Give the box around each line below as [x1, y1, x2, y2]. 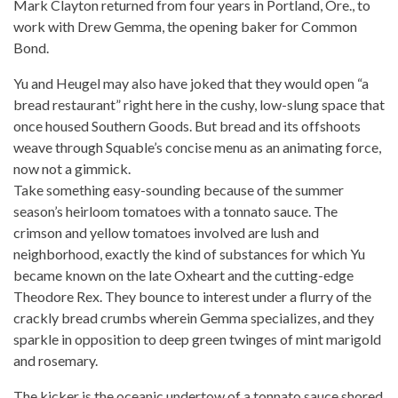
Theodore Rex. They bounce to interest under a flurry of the [13, 288, 371, 305]
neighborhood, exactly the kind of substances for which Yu [13, 245, 365, 262]
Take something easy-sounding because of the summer [13, 181, 344, 198]
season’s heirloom [13, 203, 123, 219]
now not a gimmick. [13, 160, 131, 177]
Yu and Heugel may [13, 75, 131, 92]
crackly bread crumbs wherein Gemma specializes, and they [13, 309, 374, 326]
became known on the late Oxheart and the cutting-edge [13, 267, 354, 283]
